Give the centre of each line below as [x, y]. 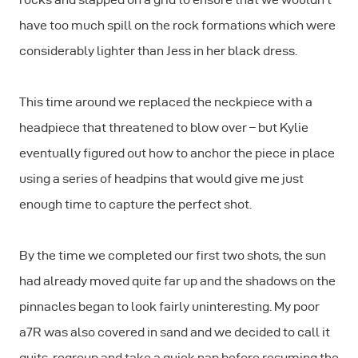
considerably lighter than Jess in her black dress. [158, 51]
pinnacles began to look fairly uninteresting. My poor [169, 307]
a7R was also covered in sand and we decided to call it [175, 332]
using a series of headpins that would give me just [161, 179]
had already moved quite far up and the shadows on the [177, 281]
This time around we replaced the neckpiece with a [166, 102]
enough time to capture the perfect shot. [135, 205]
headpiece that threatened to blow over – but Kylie [164, 128]
